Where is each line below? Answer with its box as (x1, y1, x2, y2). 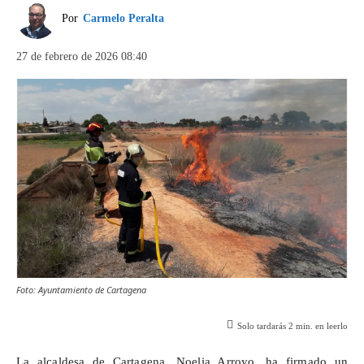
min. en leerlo (293, 321, 348, 331)
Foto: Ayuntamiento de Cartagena (16, 283, 146, 296)
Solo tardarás (237, 321, 288, 331)
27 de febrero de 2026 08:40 (16, 50, 147, 63)
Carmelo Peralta (83, 12, 164, 24)
